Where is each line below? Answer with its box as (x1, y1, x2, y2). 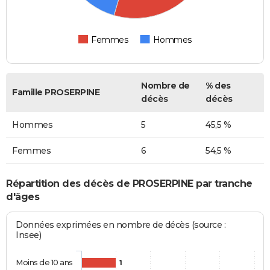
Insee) (16, 229, 42, 240)
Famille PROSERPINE (12, 86, 99, 98)
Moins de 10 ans (16, 257, 73, 267)
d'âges (6, 191, 39, 203)
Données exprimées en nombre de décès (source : (16, 219, 226, 230)
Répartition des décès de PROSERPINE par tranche (6, 178, 253, 190)
